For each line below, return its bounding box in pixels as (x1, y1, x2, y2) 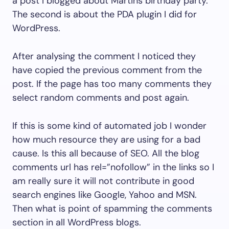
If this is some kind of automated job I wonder (12, 120, 207, 132)
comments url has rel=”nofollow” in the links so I (12, 161, 214, 174)
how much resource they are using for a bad (12, 133, 200, 146)
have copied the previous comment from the (12, 64, 202, 77)
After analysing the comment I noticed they (12, 50, 196, 63)
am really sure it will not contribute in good (12, 175, 194, 188)
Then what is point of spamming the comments (12, 202, 212, 215)
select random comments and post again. (12, 91, 189, 104)
